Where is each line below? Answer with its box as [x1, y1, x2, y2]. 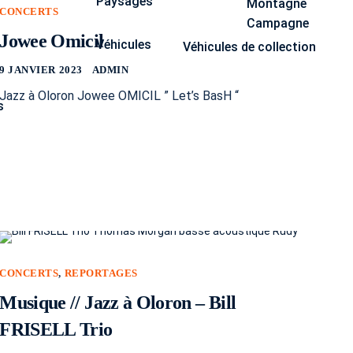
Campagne [247, 15, 309, 31]
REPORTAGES [64, 266, 138, 279]
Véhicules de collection [183, 39, 316, 54]
